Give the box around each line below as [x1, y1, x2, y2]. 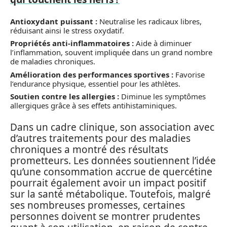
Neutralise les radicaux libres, [97, 16, 202, 26]
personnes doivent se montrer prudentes [10, 209, 200, 223]
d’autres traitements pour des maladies [10, 131, 191, 145]
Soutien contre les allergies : [10, 91, 119, 101]
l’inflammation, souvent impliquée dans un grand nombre [10, 47, 212, 57]
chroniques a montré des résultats [10, 142, 168, 156]
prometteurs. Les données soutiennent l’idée [10, 154, 216, 167]
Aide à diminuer [134, 38, 192, 48]
